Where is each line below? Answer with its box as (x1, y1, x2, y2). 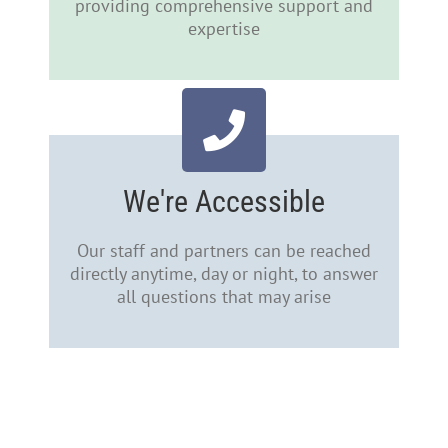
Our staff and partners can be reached (77, 239, 371, 263)
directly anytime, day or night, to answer (70, 262, 378, 286)
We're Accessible (123, 184, 325, 220)
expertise (188, 17, 260, 41)
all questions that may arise (117, 285, 331, 309)
